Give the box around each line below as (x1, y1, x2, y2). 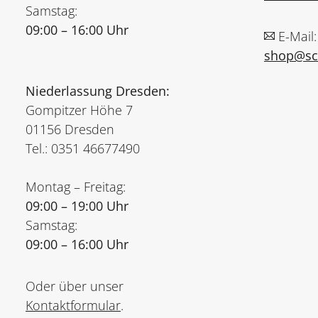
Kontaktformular (26, 297, 121, 314)
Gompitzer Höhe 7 (26, 102, 133, 119)
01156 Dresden (26, 121, 114, 138)
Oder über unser (26, 278, 124, 295)
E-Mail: (278, 28, 317, 45)
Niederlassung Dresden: (26, 82, 170, 99)
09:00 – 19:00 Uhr (26, 197, 128, 214)
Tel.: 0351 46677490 (26, 140, 140, 157)
